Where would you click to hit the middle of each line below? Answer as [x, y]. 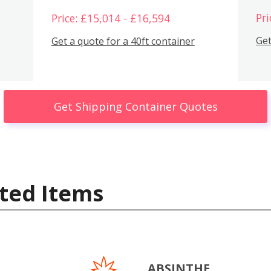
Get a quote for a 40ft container [123, 41]
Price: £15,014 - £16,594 [110, 18]
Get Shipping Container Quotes [135, 106]
